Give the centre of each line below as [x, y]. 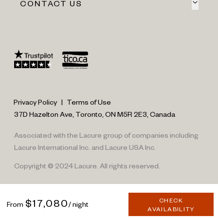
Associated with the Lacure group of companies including [106, 135]
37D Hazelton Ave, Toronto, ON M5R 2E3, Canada [94, 114]
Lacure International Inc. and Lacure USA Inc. [85, 147]
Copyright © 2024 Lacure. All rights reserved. [87, 166]
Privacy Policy [35, 101]
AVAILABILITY [171, 209]
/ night [78, 204]
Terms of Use [89, 101]
